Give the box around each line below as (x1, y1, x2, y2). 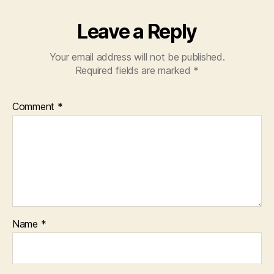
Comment (12, 100, 57, 113)
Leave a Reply (77, 20, 197, 43)
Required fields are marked (75, 64, 194, 76)
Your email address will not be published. (49, 51, 225, 63)
